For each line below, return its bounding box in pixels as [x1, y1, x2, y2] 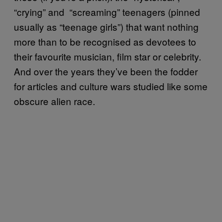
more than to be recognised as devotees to [14, 34, 196, 48]
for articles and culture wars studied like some [14, 79, 208, 93]
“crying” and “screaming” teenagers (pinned [14, 4, 200, 18]
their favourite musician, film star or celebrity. [14, 49, 201, 63]
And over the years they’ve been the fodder [14, 64, 198, 78]
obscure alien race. [14, 94, 98, 108]
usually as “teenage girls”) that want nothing [14, 19, 199, 33]
